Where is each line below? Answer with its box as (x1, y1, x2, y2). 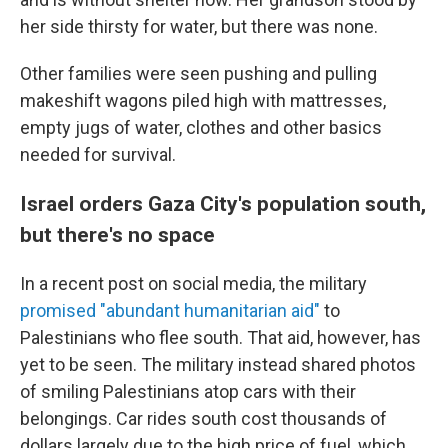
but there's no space (20, 222, 215, 247)
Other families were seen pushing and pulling (20, 63, 377, 84)
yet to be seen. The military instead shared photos (20, 354, 416, 375)
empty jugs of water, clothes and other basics (20, 117, 382, 138)
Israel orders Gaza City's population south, (20, 191, 426, 216)
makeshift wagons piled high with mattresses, (20, 90, 386, 111)
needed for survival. (20, 144, 176, 165)
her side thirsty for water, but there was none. (20, 16, 378, 37)
